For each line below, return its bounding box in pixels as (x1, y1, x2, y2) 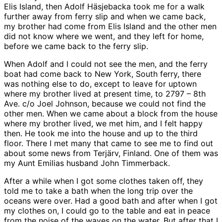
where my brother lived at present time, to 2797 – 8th (4, 88, 206, 99)
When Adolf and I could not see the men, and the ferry (4, 58, 208, 69)
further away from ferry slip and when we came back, (4, 11, 206, 21)
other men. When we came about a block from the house (4, 108, 218, 118)
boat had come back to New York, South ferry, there (4, 68, 201, 79)
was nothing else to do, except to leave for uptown (4, 78, 197, 89)
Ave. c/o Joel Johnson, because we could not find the (4, 98, 206, 109)
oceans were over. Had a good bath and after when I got (4, 195, 218, 206)
